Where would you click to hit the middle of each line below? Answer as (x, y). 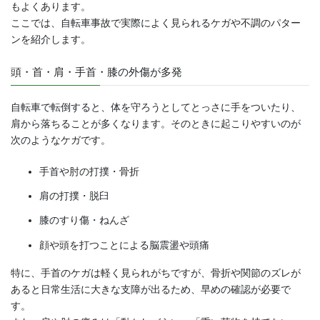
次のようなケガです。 (61, 140)
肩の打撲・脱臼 (74, 196)
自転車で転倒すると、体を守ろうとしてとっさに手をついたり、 (156, 107)
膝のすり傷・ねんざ (84, 220)
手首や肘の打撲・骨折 (89, 171)
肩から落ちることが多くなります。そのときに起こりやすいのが (156, 123)
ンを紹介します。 (51, 40)
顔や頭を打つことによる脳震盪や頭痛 (124, 245)
